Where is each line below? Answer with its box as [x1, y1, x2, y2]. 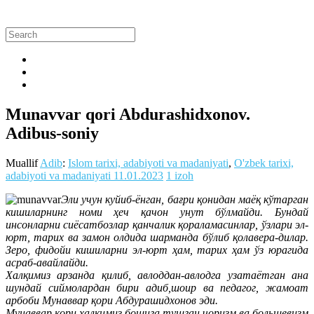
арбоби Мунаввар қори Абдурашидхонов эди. [6, 294, 218, 306]
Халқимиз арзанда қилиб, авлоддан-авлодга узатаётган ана [6, 268, 308, 281]
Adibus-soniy [6, 123, 99, 142]
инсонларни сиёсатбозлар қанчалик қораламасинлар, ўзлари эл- [6, 218, 308, 231]
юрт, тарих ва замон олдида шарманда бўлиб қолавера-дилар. [6, 231, 308, 243]
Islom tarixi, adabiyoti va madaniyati [68, 156, 228, 169]
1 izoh [166, 169, 193, 182]
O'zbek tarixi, [234, 156, 294, 169]
